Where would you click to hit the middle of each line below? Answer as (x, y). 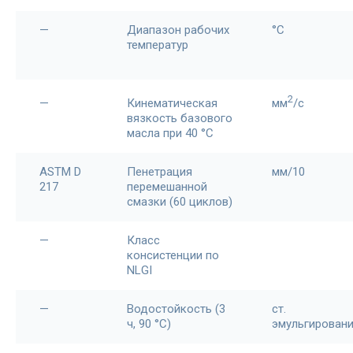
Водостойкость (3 (176, 309)
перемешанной (167, 187)
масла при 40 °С (170, 133)
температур (158, 45)
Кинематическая (172, 103)
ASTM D (60, 172)
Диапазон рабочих (178, 30)
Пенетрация (160, 172)
